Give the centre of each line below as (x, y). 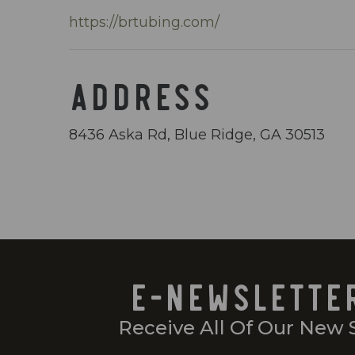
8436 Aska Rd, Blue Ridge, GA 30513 (197, 135)
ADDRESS (140, 94)
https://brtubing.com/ (144, 22)
